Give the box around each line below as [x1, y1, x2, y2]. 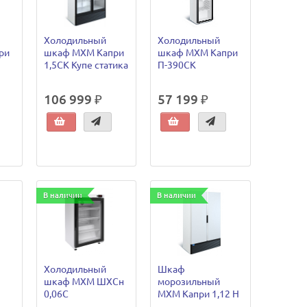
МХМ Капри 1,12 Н [158, 288, 240, 299]
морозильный [158, 275, 221, 287]
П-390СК [158, 60, 197, 71]
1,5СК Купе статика [43, 60, 128, 71]
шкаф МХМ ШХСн [43, 275, 124, 287]
